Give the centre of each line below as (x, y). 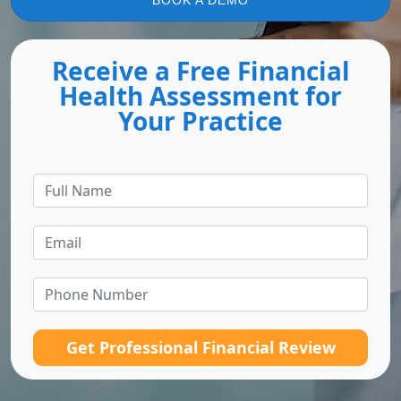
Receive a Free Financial (200, 71)
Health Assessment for (200, 96)
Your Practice (200, 121)
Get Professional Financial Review (200, 347)
